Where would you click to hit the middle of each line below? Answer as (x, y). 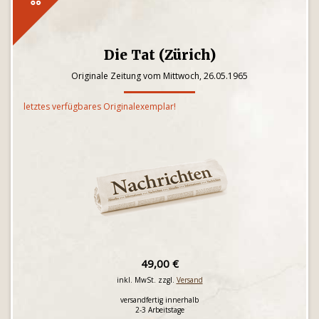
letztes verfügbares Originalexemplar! (100, 106)
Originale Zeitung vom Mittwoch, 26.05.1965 (159, 76)
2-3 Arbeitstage (159, 310)
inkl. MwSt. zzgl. (146, 280)
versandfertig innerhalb (159, 300)
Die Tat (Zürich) (159, 55)
